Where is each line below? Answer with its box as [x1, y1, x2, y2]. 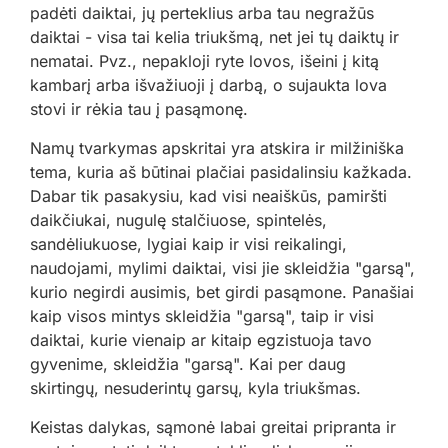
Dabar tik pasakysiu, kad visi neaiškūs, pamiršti [30, 186, 387, 207]
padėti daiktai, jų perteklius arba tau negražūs [30, 3, 374, 24]
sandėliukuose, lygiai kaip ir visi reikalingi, [30, 234, 347, 255]
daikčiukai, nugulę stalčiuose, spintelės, [30, 210, 327, 231]
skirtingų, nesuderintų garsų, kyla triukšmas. [30, 378, 361, 399]
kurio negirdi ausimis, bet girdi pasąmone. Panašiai [30, 282, 414, 303]
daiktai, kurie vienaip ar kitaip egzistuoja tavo [30, 330, 372, 351]
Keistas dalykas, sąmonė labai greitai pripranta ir [30, 417, 396, 438]
